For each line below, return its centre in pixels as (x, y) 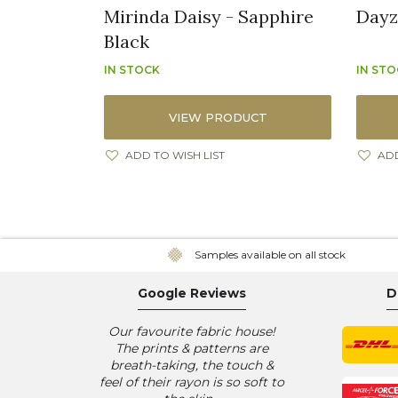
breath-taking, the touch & (192, 365)
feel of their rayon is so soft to (192, 382)
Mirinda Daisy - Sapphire (209, 16)
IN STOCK (132, 69)
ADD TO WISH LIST (175, 155)
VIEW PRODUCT (218, 117)
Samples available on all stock (270, 254)
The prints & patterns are (192, 348)
